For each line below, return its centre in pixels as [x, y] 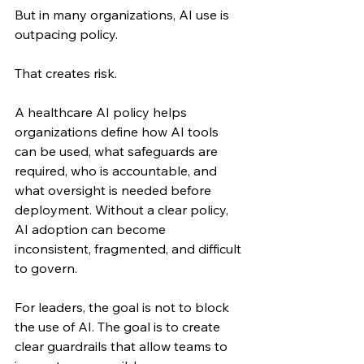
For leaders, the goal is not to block [123, 307]
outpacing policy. [66, 34]
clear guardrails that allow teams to [123, 346]
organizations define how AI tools [118, 132]
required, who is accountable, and [117, 171]
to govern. [46, 268]
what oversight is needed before [115, 190]
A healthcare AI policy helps [102, 112]
